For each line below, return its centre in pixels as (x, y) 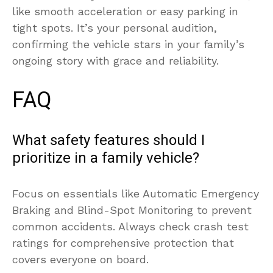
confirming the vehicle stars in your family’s (128, 44)
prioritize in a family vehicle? (106, 158)
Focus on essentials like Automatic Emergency (136, 193)
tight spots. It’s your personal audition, (115, 27)
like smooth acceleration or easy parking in (125, 11)
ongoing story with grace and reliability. (115, 60)
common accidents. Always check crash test (130, 226)
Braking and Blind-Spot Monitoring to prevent (132, 210)
